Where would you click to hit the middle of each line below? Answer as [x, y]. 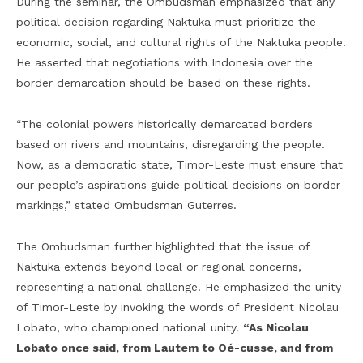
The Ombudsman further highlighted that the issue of [163, 247]
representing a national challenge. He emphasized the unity [179, 287]
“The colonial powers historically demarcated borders [164, 124]
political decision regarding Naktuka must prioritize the [166, 22]
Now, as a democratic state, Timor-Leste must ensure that [179, 165]
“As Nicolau [276, 328]
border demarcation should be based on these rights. [163, 83]
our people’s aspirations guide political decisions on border [178, 185]
